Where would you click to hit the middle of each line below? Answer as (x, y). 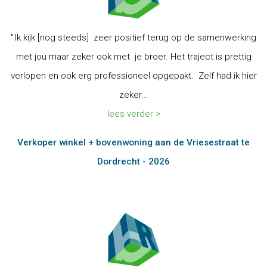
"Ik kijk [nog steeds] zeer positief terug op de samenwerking (133, 38)
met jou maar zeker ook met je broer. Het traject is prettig (133, 57)
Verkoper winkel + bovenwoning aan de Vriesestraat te (133, 142)
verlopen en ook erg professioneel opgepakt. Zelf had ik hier (133, 76)
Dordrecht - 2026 (133, 162)
